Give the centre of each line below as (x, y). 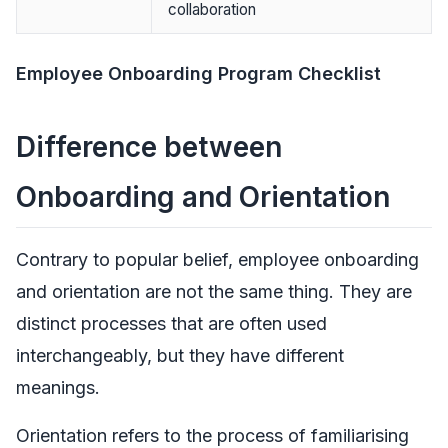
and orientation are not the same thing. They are (214, 291)
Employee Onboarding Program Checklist (198, 73)
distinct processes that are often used (171, 323)
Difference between (149, 146)
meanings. (58, 387)
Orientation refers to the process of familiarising (212, 435)
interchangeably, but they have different (180, 355)
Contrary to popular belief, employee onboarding (217, 259)
